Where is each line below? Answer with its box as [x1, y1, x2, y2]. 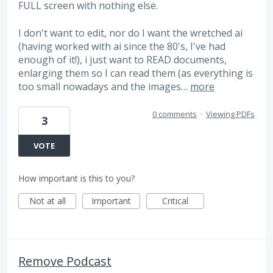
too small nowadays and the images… [18, 79, 190, 93]
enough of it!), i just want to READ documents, [18, 52, 227, 66]
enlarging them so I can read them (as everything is [18, 66, 253, 80]
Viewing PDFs [206, 108, 255, 120]
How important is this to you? [18, 172, 135, 185]
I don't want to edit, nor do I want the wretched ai [18, 26, 243, 40]
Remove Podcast [18, 253, 112, 270]
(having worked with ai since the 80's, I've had [18, 39, 225, 53]
